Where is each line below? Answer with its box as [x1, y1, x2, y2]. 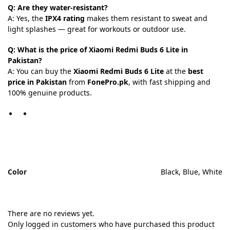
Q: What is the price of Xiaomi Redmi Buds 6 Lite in [8, 45, 188, 55]
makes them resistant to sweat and [85, 13, 207, 23]
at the [164, 66, 188, 76]
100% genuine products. [8, 88, 92, 98]
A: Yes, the [8, 13, 45, 23]
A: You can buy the [8, 66, 73, 76]
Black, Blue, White [161, 166, 222, 177]
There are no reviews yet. [8, 208, 94, 218]
